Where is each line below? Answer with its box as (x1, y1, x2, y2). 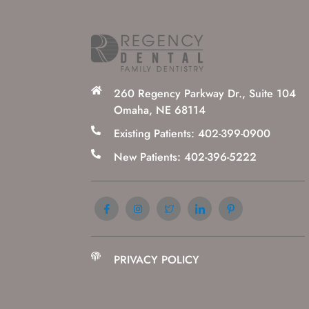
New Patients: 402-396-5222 (113, 148, 257, 165)
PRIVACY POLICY (113, 251, 199, 268)
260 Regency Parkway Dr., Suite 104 (113, 85, 296, 101)
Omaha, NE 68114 (113, 101, 206, 118)
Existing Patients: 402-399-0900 (113, 125, 270, 141)
